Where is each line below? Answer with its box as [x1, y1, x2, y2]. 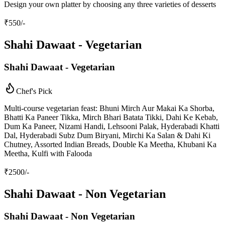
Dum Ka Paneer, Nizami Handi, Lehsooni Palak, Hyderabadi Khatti [4, 122, 219, 131]
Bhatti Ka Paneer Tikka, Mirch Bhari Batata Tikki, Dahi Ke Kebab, [4, 113, 218, 122]
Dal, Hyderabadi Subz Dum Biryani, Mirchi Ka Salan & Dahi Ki [4, 131, 210, 140]
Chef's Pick [16, 87, 52, 96]
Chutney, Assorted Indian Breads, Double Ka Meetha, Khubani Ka [4, 140, 216, 149]
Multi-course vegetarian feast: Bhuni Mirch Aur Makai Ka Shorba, [4, 104, 214, 113]
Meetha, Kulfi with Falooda [4, 149, 92, 158]
